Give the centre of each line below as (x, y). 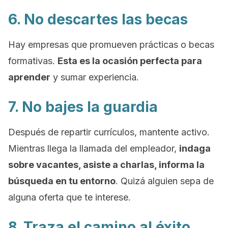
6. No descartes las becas (98, 19)
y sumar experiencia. (95, 77)
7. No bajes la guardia (83, 107)
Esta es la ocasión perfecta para (130, 61)
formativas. (33, 61)
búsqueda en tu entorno (62, 181)
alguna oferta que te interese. (69, 197)
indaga (195, 148)
